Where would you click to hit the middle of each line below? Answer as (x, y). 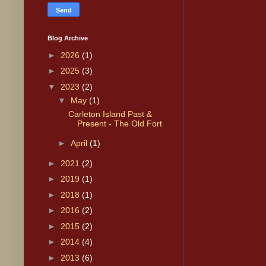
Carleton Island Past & (110, 114)
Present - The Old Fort (119, 123)
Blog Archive (68, 38)
